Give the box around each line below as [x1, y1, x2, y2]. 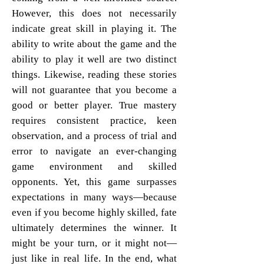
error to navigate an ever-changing [12, 146, 177, 157]
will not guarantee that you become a [12, 84, 177, 96]
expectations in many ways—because [12, 192, 177, 203]
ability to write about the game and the [12, 38, 177, 50]
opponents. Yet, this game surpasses [12, 176, 177, 188]
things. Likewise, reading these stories [12, 69, 177, 81]
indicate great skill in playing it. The [12, 23, 177, 35]
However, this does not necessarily [12, 8, 177, 19]
